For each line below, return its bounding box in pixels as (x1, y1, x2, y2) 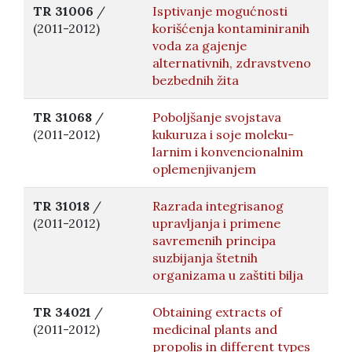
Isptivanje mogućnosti (152, 3, 288, 19)
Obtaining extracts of (152, 304, 282, 320)
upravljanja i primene (152, 215, 280, 231)
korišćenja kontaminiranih (152, 20, 310, 36)
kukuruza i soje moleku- (152, 126, 294, 142)
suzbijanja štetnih (152, 250, 258, 266)
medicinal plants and (152, 321, 277, 337)
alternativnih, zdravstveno (152, 55, 311, 71)
